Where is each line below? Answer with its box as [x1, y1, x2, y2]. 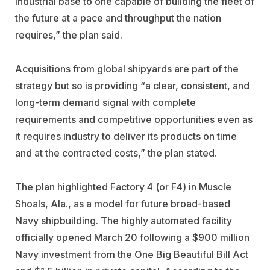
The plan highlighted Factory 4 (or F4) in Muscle [15, 180, 231, 193]
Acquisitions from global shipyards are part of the [15, 62, 239, 75]
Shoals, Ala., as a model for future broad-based [15, 197, 230, 210]
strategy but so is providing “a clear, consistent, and [15, 79, 250, 92]
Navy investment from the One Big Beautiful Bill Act [15, 248, 248, 260]
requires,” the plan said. [15, 28, 122, 41]
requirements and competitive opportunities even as [15, 113, 253, 125]
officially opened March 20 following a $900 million [15, 231, 250, 243]
